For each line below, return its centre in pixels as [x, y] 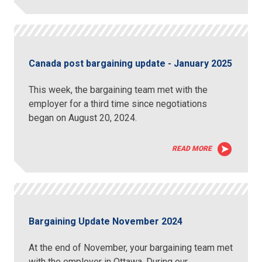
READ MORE [192, 148]
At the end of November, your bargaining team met [131, 248]
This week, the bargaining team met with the [118, 89]
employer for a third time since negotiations [118, 104]
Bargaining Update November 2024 [106, 222]
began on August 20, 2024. [85, 118]
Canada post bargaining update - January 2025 [131, 63]
